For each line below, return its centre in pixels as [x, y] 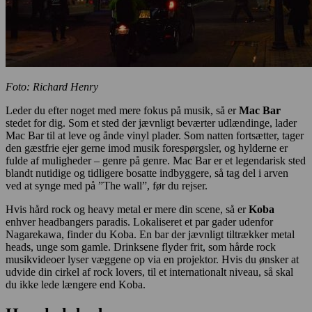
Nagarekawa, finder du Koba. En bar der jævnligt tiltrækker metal [150, 235]
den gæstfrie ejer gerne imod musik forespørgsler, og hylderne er [147, 148]
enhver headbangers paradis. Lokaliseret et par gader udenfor [139, 222]
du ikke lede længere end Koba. [76, 285]
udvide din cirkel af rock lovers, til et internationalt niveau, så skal [149, 272]
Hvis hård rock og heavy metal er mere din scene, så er [127, 210]
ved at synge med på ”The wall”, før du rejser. [107, 186]
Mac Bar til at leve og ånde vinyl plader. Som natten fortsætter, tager [155, 136]
